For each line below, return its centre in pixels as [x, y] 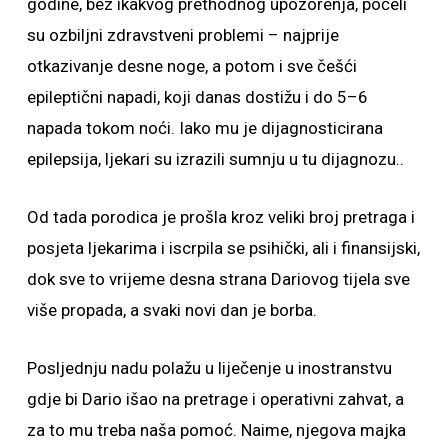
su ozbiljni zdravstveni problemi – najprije [182, 35]
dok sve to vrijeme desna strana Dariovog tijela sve [218, 279]
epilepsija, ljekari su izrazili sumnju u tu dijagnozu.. [215, 159]
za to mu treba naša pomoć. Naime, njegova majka [216, 430]
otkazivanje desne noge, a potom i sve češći [191, 66]
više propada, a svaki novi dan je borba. [171, 310]
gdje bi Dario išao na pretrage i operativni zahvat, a [215, 399]
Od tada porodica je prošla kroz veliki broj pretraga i [220, 217]
